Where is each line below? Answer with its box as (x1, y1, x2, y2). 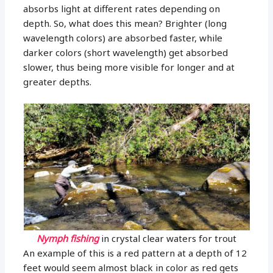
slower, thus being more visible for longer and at (23, 60, 235, 73)
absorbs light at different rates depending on (23, 2, 221, 15)
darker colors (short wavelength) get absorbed (23, 46, 229, 58)
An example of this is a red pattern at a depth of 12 (23, 246, 247, 259)
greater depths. (23, 75, 92, 88)
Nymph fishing (37, 232, 99, 244)
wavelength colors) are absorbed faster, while (23, 31, 223, 44)
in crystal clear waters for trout (99, 232, 236, 244)
